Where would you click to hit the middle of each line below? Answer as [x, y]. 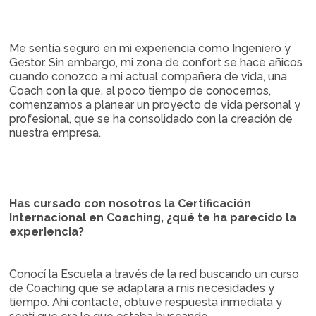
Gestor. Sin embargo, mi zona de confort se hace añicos [156, 62]
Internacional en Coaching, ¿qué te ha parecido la [153, 218]
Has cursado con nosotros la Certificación [130, 203]
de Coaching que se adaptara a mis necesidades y [142, 288]
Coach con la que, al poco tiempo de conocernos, [140, 91]
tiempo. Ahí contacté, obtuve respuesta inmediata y [146, 302]
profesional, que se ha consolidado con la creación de [151, 119]
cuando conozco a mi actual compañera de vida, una [148, 77]
